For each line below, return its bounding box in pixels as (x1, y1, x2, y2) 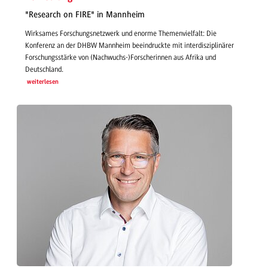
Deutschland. (25, 65, 63, 74)
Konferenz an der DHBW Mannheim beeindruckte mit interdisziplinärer (25, 41, 234, 50)
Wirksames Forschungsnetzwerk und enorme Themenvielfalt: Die (25, 29, 217, 38)
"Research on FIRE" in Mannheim (25, 10, 145, 20)
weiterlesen (26, 78, 59, 86)
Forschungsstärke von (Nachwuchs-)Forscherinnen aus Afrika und (25, 53, 216, 62)
